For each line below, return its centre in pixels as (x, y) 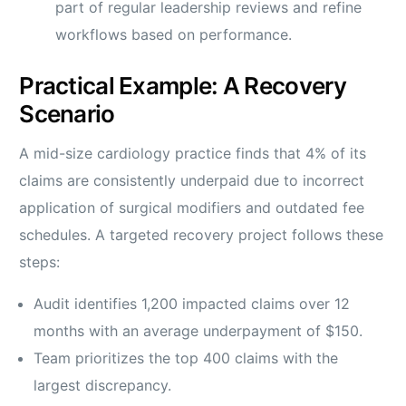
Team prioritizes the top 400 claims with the (186, 358)
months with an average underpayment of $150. (198, 331)
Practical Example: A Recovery (183, 86)
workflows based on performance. (174, 35)
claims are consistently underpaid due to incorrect (192, 181)
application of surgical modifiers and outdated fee (192, 208)
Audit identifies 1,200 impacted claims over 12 (192, 304)
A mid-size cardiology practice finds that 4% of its (193, 154)
